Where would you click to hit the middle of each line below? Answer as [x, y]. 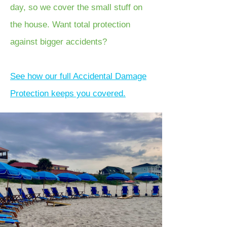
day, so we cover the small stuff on [76, 7]
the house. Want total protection [70, 25]
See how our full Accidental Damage [78, 76]
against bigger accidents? [59, 42]
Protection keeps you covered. [68, 93]
